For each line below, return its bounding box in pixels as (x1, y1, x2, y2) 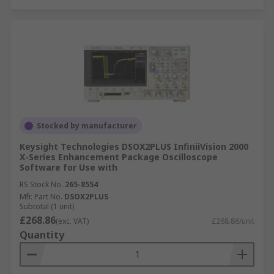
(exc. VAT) (56, 216, 89, 226)
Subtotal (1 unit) (20, 201, 74, 212)
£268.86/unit (212, 216, 254, 226)
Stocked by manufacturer (37, 120, 137, 131)
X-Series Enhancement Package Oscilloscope (20, 151, 218, 163)
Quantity (20, 228, 64, 242)
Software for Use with (20, 161, 117, 173)
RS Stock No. (20, 179, 63, 190)
